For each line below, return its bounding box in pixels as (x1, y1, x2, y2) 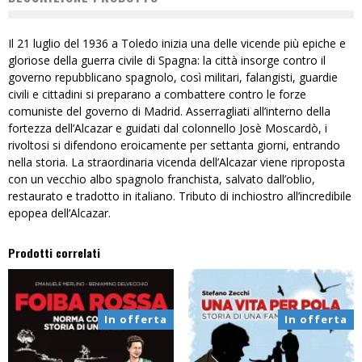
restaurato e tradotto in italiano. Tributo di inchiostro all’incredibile (8, 188, 351, 204)
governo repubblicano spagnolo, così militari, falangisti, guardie (8, 69, 338, 86)
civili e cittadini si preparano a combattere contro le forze (8, 86, 306, 103)
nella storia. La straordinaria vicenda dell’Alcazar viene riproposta (8, 154, 345, 170)
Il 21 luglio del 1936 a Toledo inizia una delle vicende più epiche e (8, 36, 346, 52)
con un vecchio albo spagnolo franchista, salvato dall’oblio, (8, 171, 315, 187)
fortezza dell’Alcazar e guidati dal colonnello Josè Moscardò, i (8, 120, 327, 137)
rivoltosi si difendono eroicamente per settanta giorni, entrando (8, 137, 340, 154)
